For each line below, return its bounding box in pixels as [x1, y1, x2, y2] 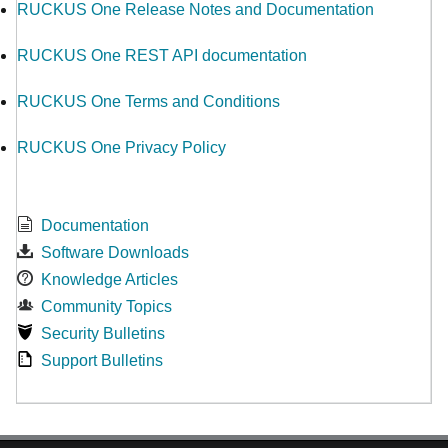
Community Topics [41, 298, 172, 315]
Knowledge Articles [41, 271, 178, 288]
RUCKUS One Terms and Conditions [17, 93, 280, 110]
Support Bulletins [41, 352, 163, 369]
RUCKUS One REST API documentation [17, 47, 307, 64]
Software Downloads [41, 244, 189, 261]
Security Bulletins [41, 325, 165, 342]
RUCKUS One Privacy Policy [17, 139, 226, 156]
